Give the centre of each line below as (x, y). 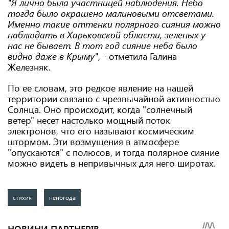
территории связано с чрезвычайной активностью (114, 98)
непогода (63, 197)
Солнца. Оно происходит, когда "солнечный (100, 109)
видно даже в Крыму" (53, 56)
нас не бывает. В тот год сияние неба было (102, 45)
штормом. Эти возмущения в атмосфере (93, 141)
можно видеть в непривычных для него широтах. (113, 163)
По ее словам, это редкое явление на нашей (100, 88)
